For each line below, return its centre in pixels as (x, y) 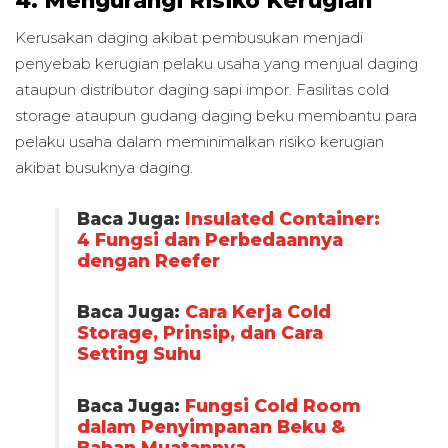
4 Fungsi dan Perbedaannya (209, 239)
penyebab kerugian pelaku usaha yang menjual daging (216, 64)
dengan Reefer (148, 260)
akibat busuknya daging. (104, 168)
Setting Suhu (138, 354)
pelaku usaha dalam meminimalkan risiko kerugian (199, 142)
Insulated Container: (282, 218)
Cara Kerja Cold (257, 312)
